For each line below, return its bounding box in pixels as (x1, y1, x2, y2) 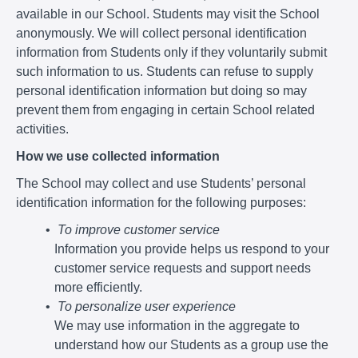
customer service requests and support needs (54, 261, 311, 275)
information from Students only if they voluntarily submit (16, 45, 327, 59)
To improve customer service (57, 222, 220, 237)
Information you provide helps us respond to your (54, 241, 329, 256)
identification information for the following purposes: (16, 195, 306, 209)
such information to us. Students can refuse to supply (16, 64, 313, 78)
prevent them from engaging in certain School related (16, 102, 315, 117)
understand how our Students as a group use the (54, 337, 328, 352)
